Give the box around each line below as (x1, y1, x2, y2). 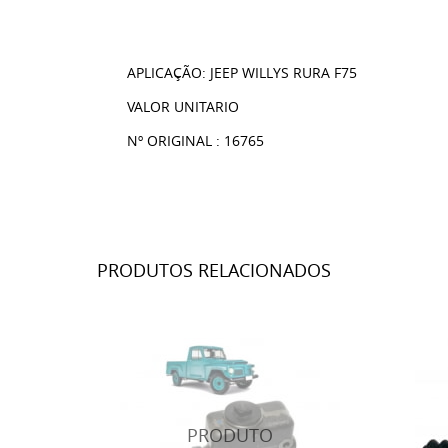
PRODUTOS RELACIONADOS (97, 258, 331, 282)
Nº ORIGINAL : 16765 (127, 131, 264, 150)
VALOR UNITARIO (127, 97, 239, 116)
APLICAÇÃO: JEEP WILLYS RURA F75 (127, 63, 357, 82)
